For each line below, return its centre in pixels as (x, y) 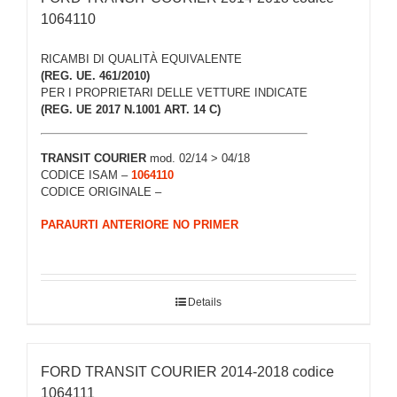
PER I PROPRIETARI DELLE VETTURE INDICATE (174, 92)
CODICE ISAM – (86, 175)
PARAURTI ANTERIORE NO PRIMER (140, 224)
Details (205, 302)
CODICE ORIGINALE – (101, 192)
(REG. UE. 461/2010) (95, 75)
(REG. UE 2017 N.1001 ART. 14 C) (131, 109)
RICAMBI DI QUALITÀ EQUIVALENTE (141, 58)
